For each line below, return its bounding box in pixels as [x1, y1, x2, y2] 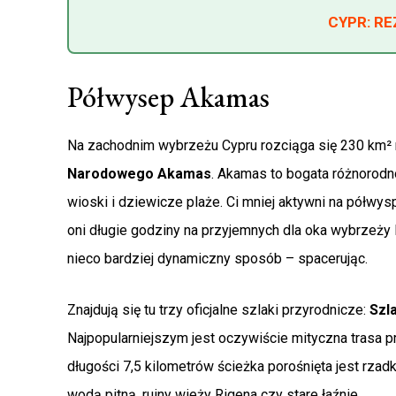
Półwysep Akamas [67, 79, 270, 117]
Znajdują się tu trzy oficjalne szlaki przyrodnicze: [67, 301, 369, 319]
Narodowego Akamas [67, 165, 211, 183]
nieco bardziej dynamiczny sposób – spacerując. [67, 250, 368, 268]
